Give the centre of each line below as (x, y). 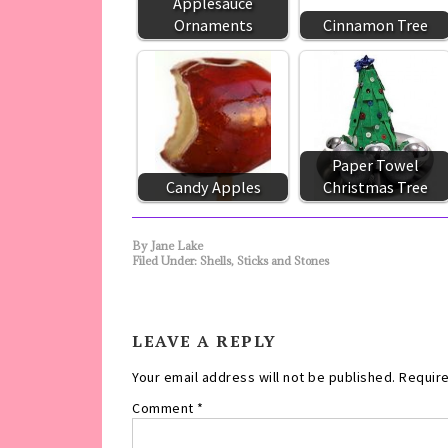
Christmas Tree (375, 186)
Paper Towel (375, 164)
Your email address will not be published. (264, 376)
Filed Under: (166, 260)
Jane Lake (177, 245)
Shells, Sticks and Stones (264, 260)
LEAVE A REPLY (204, 340)
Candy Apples (213, 186)
